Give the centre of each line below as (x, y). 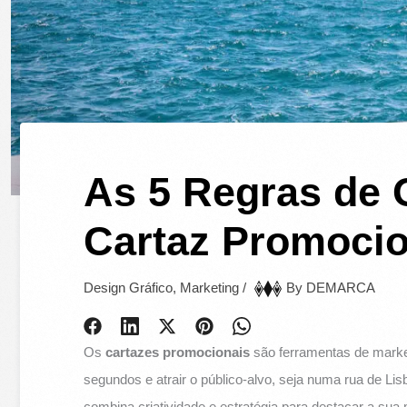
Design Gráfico (129, 288)
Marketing (210, 288)
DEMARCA (341, 288)
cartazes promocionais (178, 352)
